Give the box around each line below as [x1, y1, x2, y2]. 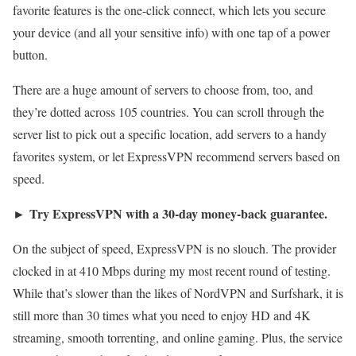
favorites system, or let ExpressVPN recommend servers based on [13, 147, 340, 164]
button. [13, 45, 48, 63]
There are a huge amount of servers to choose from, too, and [13, 80, 313, 98]
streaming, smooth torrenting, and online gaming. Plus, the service [13, 328, 342, 346]
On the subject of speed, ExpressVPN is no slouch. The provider [13, 239, 336, 257]
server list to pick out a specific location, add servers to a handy [13, 125, 327, 142]
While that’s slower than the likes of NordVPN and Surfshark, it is [13, 284, 343, 301]
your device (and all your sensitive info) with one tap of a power [13, 23, 330, 41]
